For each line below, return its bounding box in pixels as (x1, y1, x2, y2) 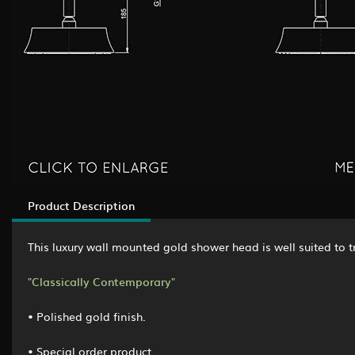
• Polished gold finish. (28, 307, 146, 324)
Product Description (28, 196, 135, 214)
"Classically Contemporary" (28, 272, 175, 290)
